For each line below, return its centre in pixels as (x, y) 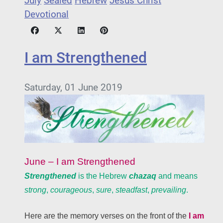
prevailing (169, 190)
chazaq (143, 176)
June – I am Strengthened (80, 161)
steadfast (131, 190)
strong (35, 190)
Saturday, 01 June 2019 (73, 87)
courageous (71, 190)
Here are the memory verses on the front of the (107, 216)
